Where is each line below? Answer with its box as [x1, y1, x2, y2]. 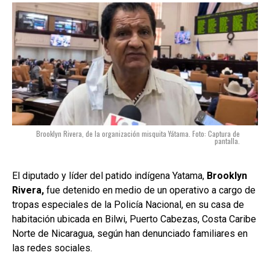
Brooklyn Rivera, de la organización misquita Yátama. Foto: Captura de [36, 128, 240, 139]
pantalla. [215, 135, 240, 146]
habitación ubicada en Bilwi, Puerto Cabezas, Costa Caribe [12, 213, 256, 225]
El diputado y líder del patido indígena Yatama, [12, 169, 204, 181]
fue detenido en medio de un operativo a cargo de [44, 184, 256, 196]
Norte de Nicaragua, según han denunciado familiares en [12, 227, 248, 239]
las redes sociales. [12, 242, 92, 254]
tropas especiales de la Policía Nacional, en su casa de [12, 198, 244, 210]
